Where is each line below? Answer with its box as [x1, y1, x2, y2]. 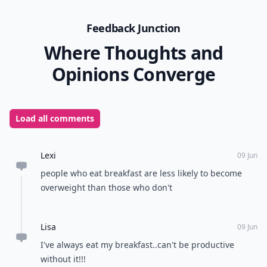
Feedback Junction [86, 21, 181, 35]
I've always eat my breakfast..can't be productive [41, 239, 234, 250]
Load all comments [15, 113, 94, 124]
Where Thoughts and [44, 41, 223, 65]
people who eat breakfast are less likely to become [41, 167, 242, 179]
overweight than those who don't [41, 182, 172, 193]
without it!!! [41, 253, 86, 265]
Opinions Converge [51, 62, 216, 86]
